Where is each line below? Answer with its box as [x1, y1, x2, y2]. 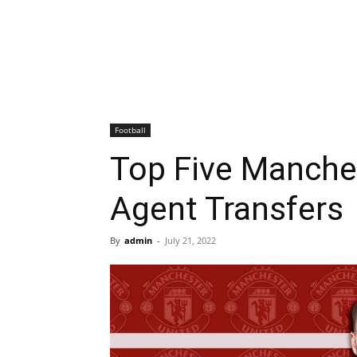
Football [115, 124, 146, 135]
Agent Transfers [110, 189, 343, 228]
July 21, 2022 [165, 233, 216, 246]
